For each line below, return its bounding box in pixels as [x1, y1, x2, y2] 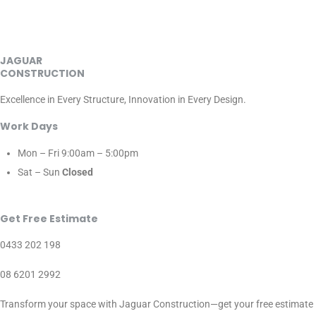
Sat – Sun [18, 166, 62, 178]
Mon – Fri [18, 147, 61, 159]
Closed [62, 166, 93, 178]
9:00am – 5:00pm [61, 147, 138, 159]
